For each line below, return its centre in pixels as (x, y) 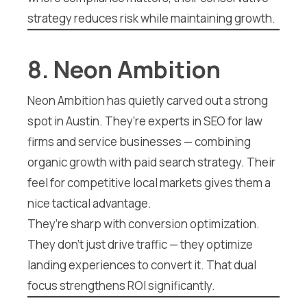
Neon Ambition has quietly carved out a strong (148, 100)
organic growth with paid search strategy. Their (151, 162)
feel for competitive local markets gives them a (149, 182)
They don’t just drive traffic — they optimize (140, 244)
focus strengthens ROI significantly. (121, 285)
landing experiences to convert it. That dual (142, 265)
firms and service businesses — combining (139, 141)
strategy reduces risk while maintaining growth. (151, 19)
